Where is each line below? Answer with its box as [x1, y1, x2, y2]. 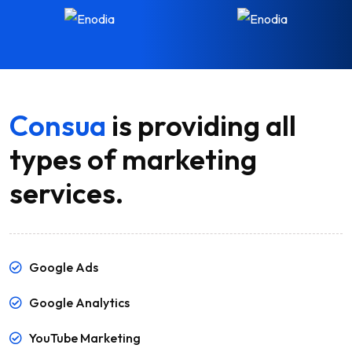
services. [9, 175, 123, 211]
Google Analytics [29, 295, 130, 311]
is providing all [106, 108, 296, 144]
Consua [9, 108, 106, 144]
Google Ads [29, 259, 98, 276]
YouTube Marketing [29, 330, 141, 346]
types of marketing [9, 141, 257, 178]
